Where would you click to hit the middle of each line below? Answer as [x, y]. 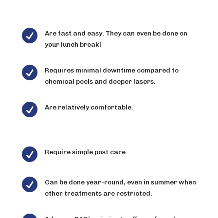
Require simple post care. [86, 152]
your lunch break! [73, 44]
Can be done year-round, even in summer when [120, 182]
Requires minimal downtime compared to [111, 70]
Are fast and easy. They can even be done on [116, 33]
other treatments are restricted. [98, 193]
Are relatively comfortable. [89, 107]
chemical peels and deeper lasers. [100, 81]
